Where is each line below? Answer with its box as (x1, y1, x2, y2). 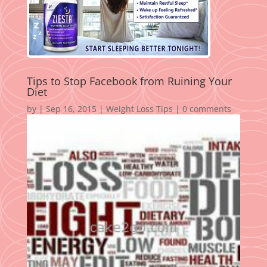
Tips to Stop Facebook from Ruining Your (26, 74, 232, 89)
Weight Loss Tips (105, 103, 173, 115)
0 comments (182, 103, 231, 115)
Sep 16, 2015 (45, 103, 97, 115)
